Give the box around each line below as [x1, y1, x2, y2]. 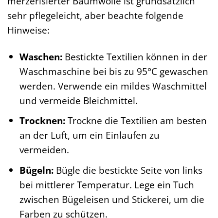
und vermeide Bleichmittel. [19, 93, 138, 107]
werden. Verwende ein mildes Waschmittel [19, 79, 207, 92]
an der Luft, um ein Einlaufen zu [19, 128, 160, 142]
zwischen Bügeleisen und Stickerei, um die [19, 192, 204, 206]
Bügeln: [19, 163, 54, 177]
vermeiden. [19, 143, 69, 157]
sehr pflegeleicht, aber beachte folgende [7, 8, 183, 22]
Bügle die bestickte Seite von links [53, 163, 202, 177]
